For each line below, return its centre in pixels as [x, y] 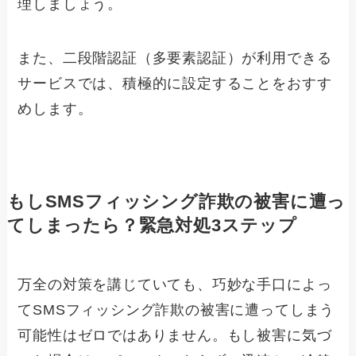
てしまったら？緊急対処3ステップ [152, 225]
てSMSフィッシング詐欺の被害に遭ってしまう [176, 310]
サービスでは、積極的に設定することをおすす [175, 83]
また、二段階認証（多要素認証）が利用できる [175, 58]
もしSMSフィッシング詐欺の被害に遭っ [176, 201]
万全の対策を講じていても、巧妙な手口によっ [175, 284]
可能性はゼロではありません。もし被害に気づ [175, 335]
